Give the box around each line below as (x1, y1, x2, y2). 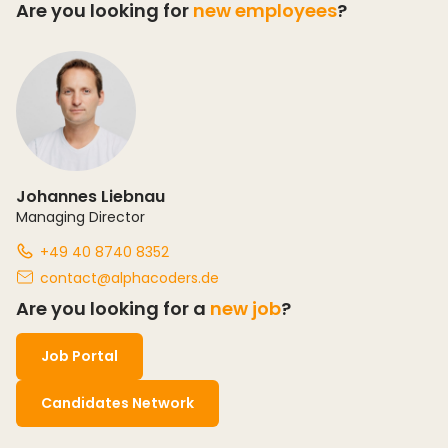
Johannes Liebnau (16, 184, 165, 208)
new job (210, 295, 281, 321)
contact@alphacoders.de (40, 267, 219, 288)
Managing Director (16, 206, 145, 227)
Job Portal (41, 345, 118, 366)
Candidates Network (41, 392, 194, 413)
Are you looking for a (16, 295, 210, 321)
